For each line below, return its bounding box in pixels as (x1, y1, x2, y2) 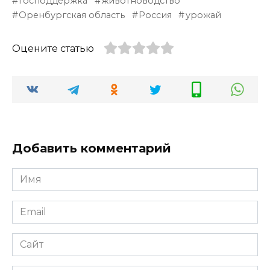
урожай (185, 9, 221, 20)
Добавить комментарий (12, 141, 171, 156)
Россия (139, 9, 172, 20)
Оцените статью (12, 42, 94, 54)
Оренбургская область (19, 9, 125, 20)
